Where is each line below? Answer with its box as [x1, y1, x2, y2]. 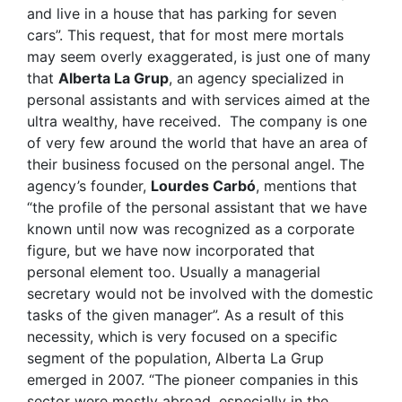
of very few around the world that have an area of [27, 134, 368, 153]
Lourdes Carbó [151, 177, 256, 196]
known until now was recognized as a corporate [27, 220, 354, 239]
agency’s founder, [27, 177, 151, 196]
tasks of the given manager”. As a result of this [27, 306, 344, 325]
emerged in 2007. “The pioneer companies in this [27, 371, 358, 389]
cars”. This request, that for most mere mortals [27, 26, 344, 45]
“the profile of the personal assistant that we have [27, 198, 367, 217]
